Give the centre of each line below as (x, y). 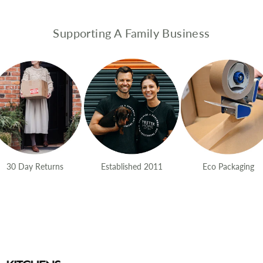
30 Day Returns (35, 166)
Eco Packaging (228, 166)
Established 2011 (131, 166)
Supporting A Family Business (131, 33)
